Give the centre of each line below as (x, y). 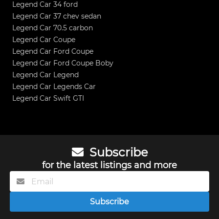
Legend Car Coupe (44, 39)
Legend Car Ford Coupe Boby (63, 63)
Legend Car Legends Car (54, 86)
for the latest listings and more (109, 165)
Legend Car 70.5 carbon (53, 28)
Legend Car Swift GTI (48, 98)
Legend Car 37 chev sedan (57, 16)
